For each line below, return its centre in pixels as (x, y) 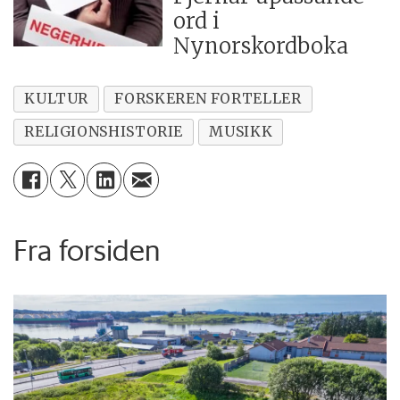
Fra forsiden (87, 250)
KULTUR (57, 99)
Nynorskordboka (261, 46)
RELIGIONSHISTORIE (104, 132)
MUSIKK (241, 132)
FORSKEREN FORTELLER (208, 99)
